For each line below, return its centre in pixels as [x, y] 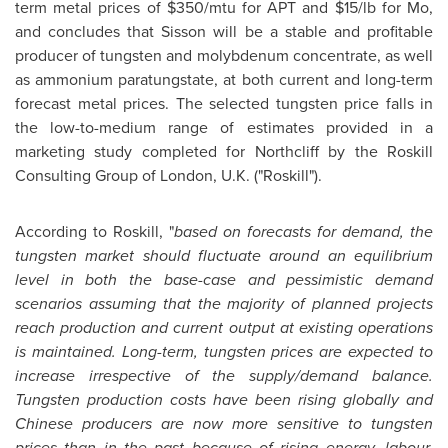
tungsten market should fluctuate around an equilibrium [224, 255]
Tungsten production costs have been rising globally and [224, 399]
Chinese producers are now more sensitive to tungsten [224, 423]
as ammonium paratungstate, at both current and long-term [224, 79]
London [186, 175]
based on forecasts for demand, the [303, 231]
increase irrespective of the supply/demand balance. [224, 375]
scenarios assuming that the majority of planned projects [224, 303]
